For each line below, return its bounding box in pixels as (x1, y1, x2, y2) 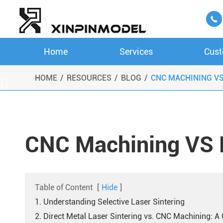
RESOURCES (67, 73, 111, 83)
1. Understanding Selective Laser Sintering (35, 197, 185, 207)
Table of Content (35, 183, 93, 192)
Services (119, 46, 153, 57)
